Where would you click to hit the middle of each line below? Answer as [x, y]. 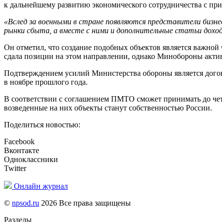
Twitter [15, 168]
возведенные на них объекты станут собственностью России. [108, 108]
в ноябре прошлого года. [46, 82]
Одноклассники [31, 160]
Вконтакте [22, 151]
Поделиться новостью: [42, 125]
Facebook [19, 142]
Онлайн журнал [41, 186]
